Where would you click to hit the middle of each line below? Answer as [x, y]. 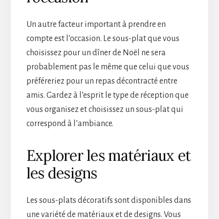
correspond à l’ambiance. [70, 123]
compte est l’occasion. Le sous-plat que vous [103, 38]
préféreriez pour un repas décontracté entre [102, 81]
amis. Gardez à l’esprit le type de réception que [107, 95]
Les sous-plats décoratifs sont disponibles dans [109, 200]
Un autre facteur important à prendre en [96, 24]
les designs [62, 173]
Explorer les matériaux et [109, 155]
